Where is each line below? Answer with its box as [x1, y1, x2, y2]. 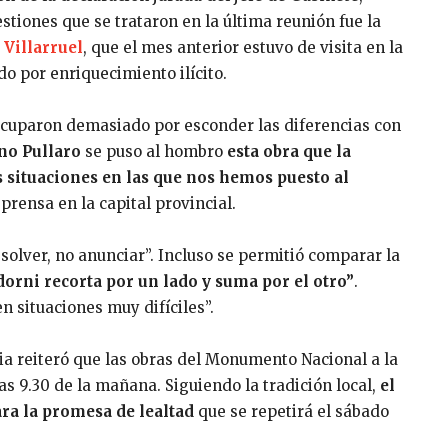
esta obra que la [227, 141, 351, 161]
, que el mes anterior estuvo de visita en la [83, 37, 403, 57]
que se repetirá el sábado [194, 401, 389, 421]
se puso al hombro [81, 141, 227, 161]
